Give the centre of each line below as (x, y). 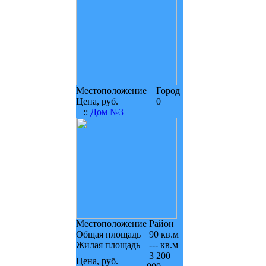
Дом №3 (107, 112)
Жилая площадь (108, 245)
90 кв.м (163, 234)
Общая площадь (108, 234)
